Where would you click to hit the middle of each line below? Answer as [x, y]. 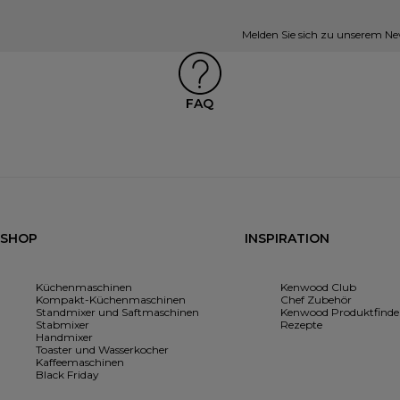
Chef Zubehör [316, 300]
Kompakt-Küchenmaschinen [111, 300]
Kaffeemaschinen [80, 362]
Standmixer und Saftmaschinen [117, 312]
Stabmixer [62, 325]
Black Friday [67, 375]
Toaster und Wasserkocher [102, 350]
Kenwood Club [318, 287]
